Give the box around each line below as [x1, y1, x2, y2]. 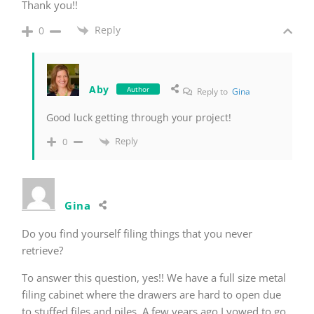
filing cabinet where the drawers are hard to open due [22, 287, 281, 301]
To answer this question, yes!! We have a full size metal [22, 270, 286, 285]
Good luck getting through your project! [46, 111, 231, 125]
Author [127, 84, 150, 95]
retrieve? [22, 243, 63, 257]
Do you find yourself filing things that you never [22, 226, 252, 240]
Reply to [195, 86, 233, 98]
